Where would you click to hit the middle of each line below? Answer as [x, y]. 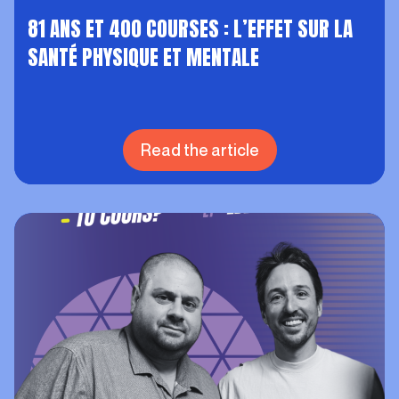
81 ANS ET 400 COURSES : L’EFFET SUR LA [190, 28]
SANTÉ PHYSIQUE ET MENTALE [143, 57]
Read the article [199, 149]
